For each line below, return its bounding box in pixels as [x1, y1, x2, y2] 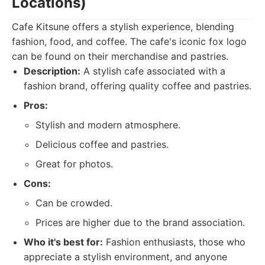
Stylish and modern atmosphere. [35, 119, 180, 131]
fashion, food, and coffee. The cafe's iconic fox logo [12, 35, 247, 47]
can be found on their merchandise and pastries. [12, 50, 228, 62]
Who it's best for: [24, 236, 103, 248]
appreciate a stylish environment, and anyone [24, 251, 227, 263]
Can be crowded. [35, 197, 112, 209]
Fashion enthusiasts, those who [103, 236, 245, 248]
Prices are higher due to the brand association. [35, 216, 245, 228]
